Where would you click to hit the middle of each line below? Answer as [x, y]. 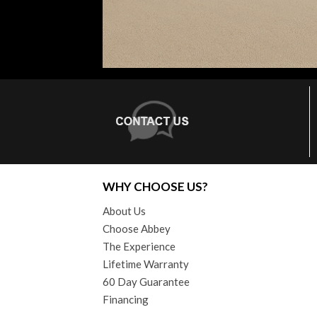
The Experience [139, 247]
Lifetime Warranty [146, 264]
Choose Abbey [137, 229]
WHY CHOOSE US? [155, 187]
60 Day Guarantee [146, 282]
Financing [126, 300]
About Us [124, 211]
